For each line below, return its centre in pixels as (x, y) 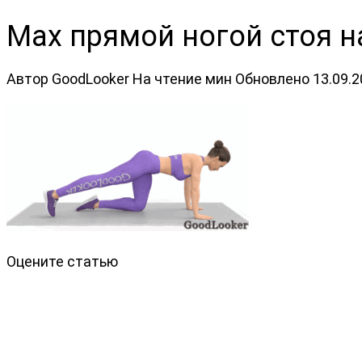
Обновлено (272, 78)
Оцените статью (62, 261)
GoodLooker (90, 78)
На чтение (167, 78)
